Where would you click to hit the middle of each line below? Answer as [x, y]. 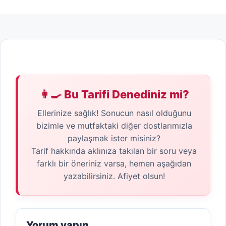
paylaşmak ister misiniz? [114, 138]
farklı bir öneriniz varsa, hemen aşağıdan [114, 164]
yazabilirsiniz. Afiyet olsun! [114, 176]
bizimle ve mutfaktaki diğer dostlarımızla [114, 126]
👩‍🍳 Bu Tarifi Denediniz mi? [114, 95]
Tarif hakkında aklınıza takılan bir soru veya [114, 151]
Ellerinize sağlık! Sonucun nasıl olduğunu [114, 113]
